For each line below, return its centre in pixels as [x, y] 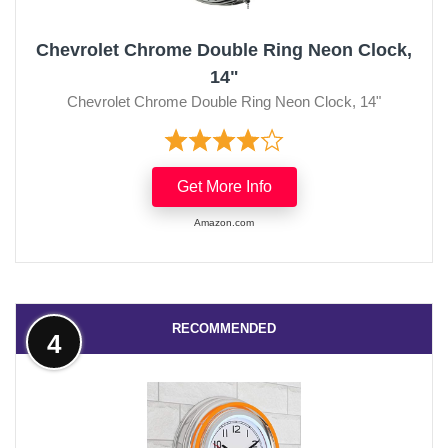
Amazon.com [224, 222]
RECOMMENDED [224, 328]
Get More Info [224, 186]
